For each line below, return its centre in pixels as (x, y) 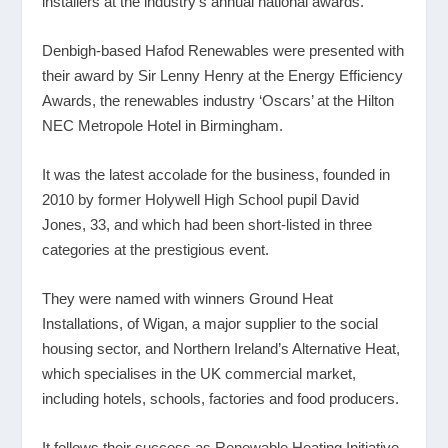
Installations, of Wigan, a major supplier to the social (210, 323)
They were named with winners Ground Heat (188, 298)
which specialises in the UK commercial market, (199, 373)
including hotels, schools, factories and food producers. (221, 398)
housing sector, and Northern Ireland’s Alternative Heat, (221, 348)
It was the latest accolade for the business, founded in (216, 174)
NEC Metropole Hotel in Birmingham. (163, 125)
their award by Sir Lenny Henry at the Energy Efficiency (223, 75)
